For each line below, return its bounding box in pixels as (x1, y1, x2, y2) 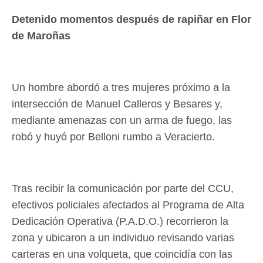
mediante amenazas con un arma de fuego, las (12, 114, 232, 126)
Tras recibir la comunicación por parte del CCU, (12, 182, 234, 194)
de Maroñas (12, 29, 70, 42)
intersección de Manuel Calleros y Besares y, (12, 97, 222, 110)
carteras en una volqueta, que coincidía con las (12, 248, 232, 260)
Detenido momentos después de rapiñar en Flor (12, 13, 251, 25)
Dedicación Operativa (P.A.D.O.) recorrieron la (12, 215, 228, 227)
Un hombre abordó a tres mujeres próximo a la (12, 81, 230, 93)
